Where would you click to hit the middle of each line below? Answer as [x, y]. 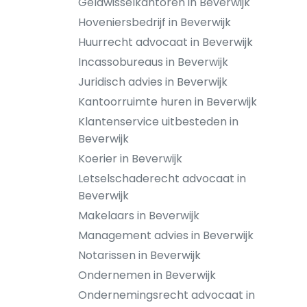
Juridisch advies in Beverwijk [153, 82]
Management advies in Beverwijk [166, 235]
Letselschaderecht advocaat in [162, 179]
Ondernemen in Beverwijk [147, 275]
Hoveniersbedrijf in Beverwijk [155, 22]
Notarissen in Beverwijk [139, 255]
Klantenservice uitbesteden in [158, 122]
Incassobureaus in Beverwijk [153, 62]
